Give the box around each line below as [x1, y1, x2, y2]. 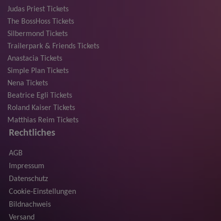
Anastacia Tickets [7, 55, 62, 63]
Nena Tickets [7, 79, 48, 88]
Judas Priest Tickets [7, 5, 69, 14]
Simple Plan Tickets [7, 67, 69, 75]
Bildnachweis [8, 201, 51, 209]
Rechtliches [8, 128, 55, 139]
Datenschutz [8, 175, 48, 184]
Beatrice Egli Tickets [7, 92, 72, 100]
